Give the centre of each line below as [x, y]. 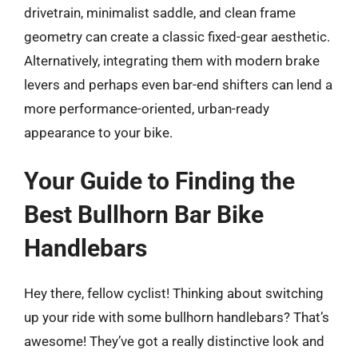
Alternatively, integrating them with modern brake [172, 60]
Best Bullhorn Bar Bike [144, 215]
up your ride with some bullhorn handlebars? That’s [177, 317]
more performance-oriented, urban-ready [147, 108]
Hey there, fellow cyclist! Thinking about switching [174, 293]
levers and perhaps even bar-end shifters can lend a [178, 84]
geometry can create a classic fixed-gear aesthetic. [177, 36]
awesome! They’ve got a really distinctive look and [174, 341]
